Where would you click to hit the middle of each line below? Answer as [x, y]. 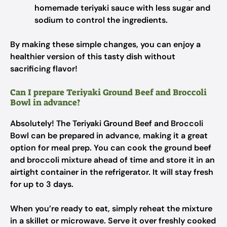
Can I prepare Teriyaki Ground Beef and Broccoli [108, 92]
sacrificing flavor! [44, 69]
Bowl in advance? [45, 102]
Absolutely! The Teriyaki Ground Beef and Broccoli [107, 123]
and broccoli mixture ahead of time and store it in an [112, 160]
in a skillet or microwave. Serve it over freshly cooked [113, 221]
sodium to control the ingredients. [101, 20]
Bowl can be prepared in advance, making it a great [109, 136]
